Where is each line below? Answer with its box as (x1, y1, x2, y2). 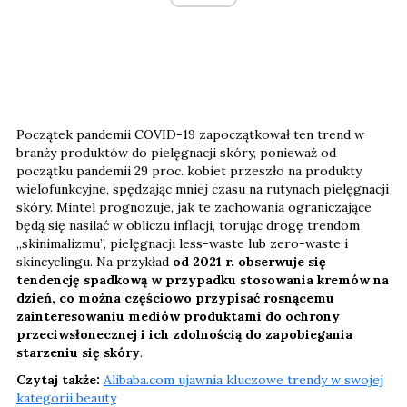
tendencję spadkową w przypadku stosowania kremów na (16, 272, 389, 289)
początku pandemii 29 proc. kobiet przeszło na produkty (16, 163, 362, 180)
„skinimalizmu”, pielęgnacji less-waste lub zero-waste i (16, 235, 348, 253)
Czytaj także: (16, 372, 100, 389)
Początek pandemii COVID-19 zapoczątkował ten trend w (16, 126, 364, 144)
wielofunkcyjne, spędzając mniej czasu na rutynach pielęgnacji (16, 181, 389, 198)
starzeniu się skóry (16, 344, 140, 362)
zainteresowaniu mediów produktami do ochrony (16, 308, 340, 325)
